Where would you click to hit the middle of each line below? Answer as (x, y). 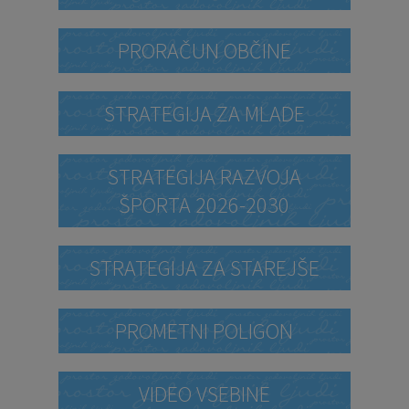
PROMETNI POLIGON (204, 330)
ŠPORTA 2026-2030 (204, 204)
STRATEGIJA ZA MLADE (204, 113)
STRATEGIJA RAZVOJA (204, 176)
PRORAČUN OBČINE (204, 50)
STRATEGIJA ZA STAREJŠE (204, 267)
